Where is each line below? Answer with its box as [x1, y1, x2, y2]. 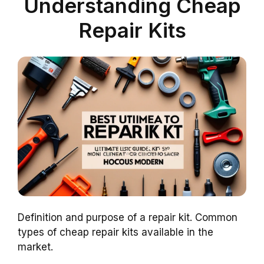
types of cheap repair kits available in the [18, 226, 213, 238]
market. [18, 240, 53, 253]
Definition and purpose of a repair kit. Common [18, 211, 237, 223]
